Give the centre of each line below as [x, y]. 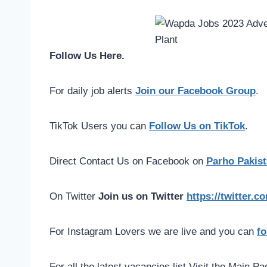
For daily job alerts [92, 91]
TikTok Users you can [99, 126]
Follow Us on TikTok [197, 126]
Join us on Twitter [142, 197]
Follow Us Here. [87, 56]
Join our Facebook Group [195, 91]
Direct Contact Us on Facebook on [128, 162]
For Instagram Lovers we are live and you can [153, 232]
